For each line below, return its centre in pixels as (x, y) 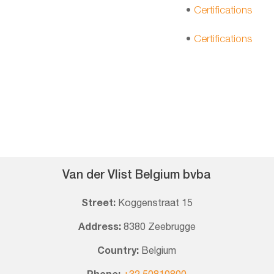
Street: (99, 203)
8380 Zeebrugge (159, 227)
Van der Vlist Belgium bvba (137, 176)
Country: (120, 251)
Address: (101, 227)
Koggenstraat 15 (155, 203)
